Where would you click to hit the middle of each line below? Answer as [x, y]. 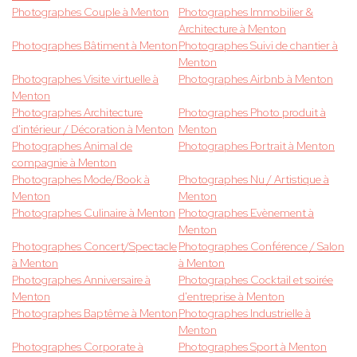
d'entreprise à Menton [231, 297]
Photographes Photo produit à [252, 113]
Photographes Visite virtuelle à [85, 79]
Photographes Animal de [72, 146]
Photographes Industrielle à [245, 314]
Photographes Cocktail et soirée [256, 280]
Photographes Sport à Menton [253, 347]
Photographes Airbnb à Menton [256, 79]
